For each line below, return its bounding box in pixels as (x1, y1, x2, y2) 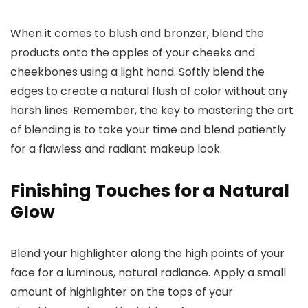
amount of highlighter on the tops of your (10, 284, 233, 300)
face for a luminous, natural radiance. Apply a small (10, 265, 286, 281)
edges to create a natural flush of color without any (10, 83, 288, 100)
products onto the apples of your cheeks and (10, 45, 255, 61)
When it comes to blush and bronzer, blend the (10, 25, 264, 42)
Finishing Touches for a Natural (10, 179, 289, 203)
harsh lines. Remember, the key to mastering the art (10, 102, 294, 119)
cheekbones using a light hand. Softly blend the (10, 64, 265, 80)
